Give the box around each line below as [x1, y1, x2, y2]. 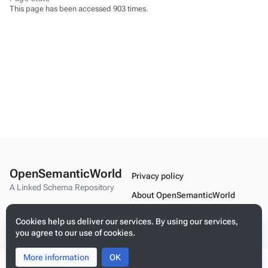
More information [23, 252, 89, 262]
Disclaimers [132, 209, 177, 219]
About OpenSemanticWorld [132, 190, 235, 200]
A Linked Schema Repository [10, 182, 114, 192]
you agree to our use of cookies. [16, 228, 135, 237]
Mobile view [132, 228, 178, 238]
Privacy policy [132, 170, 184, 181]
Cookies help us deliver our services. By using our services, [16, 217, 238, 226]
